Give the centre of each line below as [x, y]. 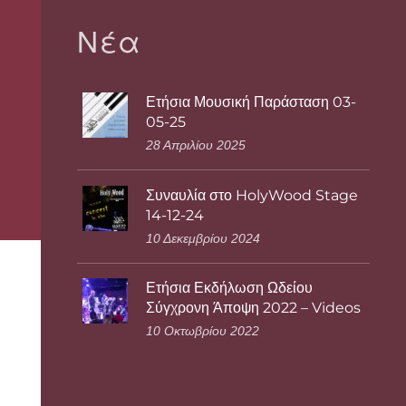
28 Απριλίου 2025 [196, 145]
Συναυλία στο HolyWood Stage [252, 195]
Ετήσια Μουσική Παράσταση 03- [251, 102]
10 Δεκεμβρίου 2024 [203, 238]
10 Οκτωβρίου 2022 [203, 331]
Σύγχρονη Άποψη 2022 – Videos [254, 308]
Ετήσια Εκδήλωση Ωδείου [230, 288]
